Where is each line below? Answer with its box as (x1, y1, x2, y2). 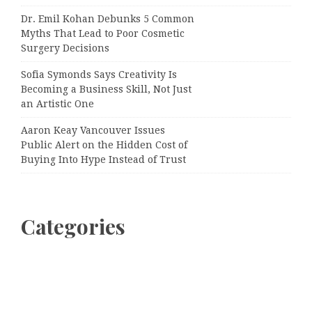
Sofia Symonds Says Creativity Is (21, 68, 177, 80)
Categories (21, 212, 125, 240)
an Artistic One (21, 97, 94, 109)
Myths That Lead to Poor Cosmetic (21, 27, 185, 39)
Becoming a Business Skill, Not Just (21, 83, 192, 95)
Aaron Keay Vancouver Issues (21, 124, 165, 136)
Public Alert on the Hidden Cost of (21, 139, 187, 150)
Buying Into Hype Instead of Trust (21, 153, 186, 165)
